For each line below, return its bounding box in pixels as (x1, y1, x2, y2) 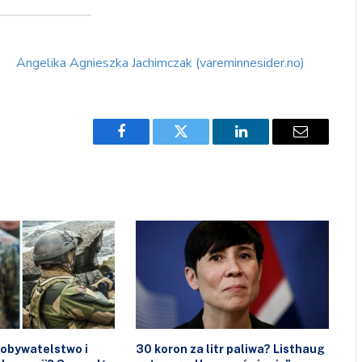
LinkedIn (239, 136, 293, 151)
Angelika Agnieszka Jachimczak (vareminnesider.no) (15, 53, 305, 72)
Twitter (179, 136, 222, 151)
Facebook (120, 136, 177, 151)
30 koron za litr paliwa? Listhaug (136, 342, 326, 356)
